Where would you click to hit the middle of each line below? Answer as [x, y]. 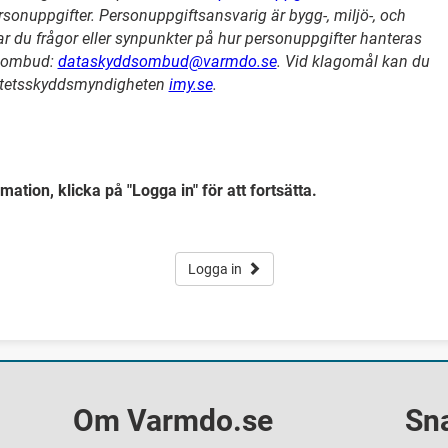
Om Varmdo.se [173, 420]
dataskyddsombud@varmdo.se [167, 61]
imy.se [190, 84]
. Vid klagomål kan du [353, 61]
